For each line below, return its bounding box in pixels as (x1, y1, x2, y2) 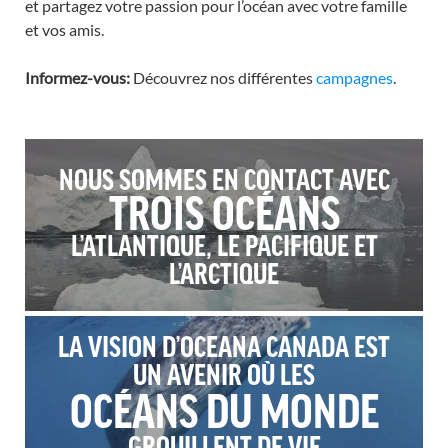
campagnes (316, 68, 393, 87)
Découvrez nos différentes (130, 68, 316, 87)
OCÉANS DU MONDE (69, 383, 379, 435)
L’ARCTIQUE (169, 256, 279, 288)
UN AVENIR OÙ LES (133, 357, 315, 389)
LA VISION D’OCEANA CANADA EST (58, 329, 390, 361)
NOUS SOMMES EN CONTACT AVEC (58, 162, 390, 194)
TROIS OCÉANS (108, 185, 340, 237)
